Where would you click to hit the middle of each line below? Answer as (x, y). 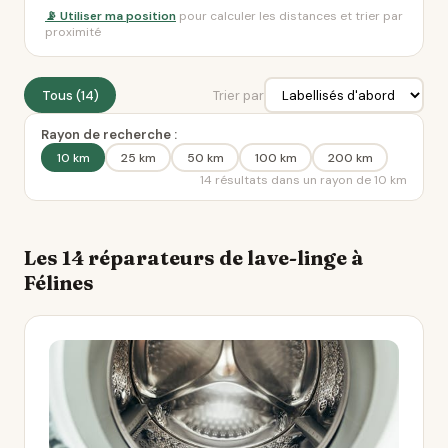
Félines (59, 282)
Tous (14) (70, 95)
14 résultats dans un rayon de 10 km (303, 180)
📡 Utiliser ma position (110, 16)
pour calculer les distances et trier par (289, 16)
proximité (73, 32)
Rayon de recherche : (109, 134)
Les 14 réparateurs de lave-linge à (194, 257)
